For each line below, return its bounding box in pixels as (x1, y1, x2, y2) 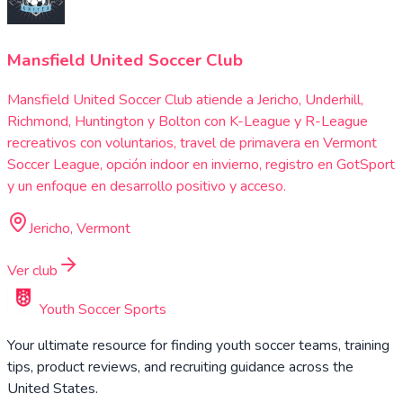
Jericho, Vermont (29, 219, 130, 239)
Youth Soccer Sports (40, 300, 166, 320)
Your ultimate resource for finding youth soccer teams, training (7, 336, 390, 356)
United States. (7, 379, 98, 399)
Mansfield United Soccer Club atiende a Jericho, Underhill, (7, 90, 363, 111)
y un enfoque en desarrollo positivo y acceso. (7, 176, 286, 197)
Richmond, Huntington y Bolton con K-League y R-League (7, 112, 368, 132)
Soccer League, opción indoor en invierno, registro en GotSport (7, 155, 395, 175)
